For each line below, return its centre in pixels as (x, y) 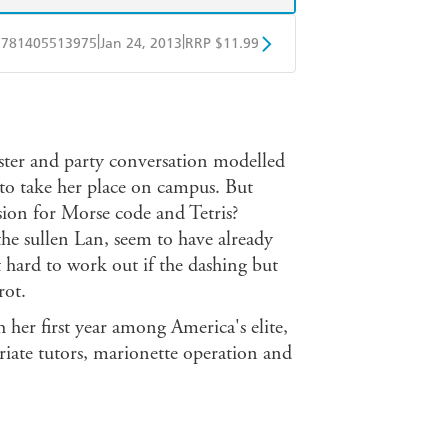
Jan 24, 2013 (141, 44)
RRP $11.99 (222, 44)
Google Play (191, 94)
